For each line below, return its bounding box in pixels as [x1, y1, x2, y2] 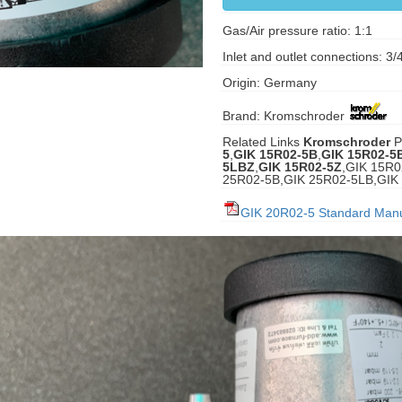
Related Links [222, 135, 303, 149]
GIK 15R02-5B [232, 147, 318, 162]
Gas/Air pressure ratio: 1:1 [222, 23, 372, 38]
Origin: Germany [222, 75, 317, 90]
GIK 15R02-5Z [258, 160, 342, 174]
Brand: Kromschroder [222, 109, 345, 123]
